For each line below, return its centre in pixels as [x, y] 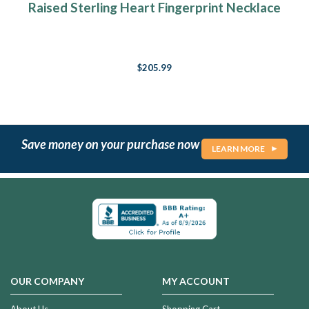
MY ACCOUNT [196, 281]
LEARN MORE [238, 149]
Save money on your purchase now [111, 144]
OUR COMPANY [47, 281]
